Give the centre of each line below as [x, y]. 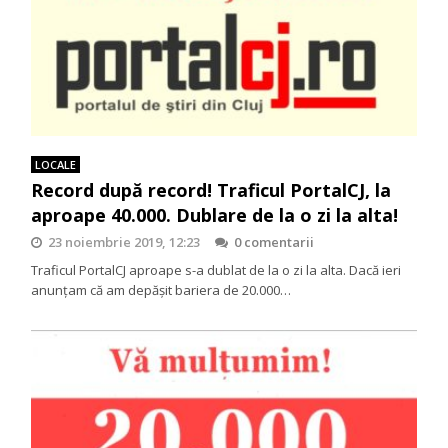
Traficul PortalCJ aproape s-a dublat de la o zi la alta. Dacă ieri [216, 269]
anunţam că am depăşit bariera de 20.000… [161, 289]
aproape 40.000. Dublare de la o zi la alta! [215, 214]
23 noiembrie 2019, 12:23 [124, 241]
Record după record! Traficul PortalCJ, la [211, 189]
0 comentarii [274, 241]
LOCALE [56, 164]
